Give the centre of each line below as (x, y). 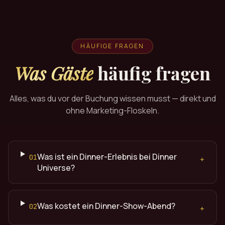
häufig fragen (154, 73)
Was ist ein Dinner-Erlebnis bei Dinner (107, 157)
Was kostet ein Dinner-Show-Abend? (106, 206)
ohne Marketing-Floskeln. (113, 111)
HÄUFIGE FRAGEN (113, 46)
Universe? (56, 168)
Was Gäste (54, 73)
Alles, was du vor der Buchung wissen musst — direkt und (113, 99)
